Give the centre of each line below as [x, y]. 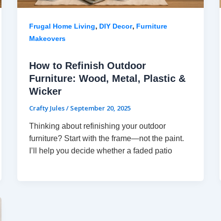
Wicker [45, 91]
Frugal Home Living [62, 26]
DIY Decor [115, 26]
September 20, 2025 [100, 108]
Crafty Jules [47, 108]
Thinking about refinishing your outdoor [97, 126]
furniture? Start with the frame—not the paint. [106, 139]
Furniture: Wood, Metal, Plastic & [107, 78]
